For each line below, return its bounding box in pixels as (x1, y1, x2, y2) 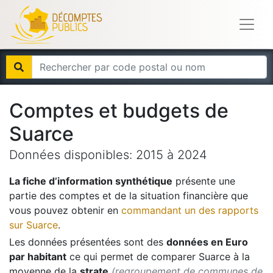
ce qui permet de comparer (66, 250, 196, 263)
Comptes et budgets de (9, 99, 229, 122)
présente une (172, 175, 235, 187)
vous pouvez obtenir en (9, 204, 118, 216)
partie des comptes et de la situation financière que (9, 190, 248, 202)
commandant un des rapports (121, 204, 258, 216)
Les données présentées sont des (9, 236, 163, 248)
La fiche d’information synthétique (9, 175, 172, 187)
